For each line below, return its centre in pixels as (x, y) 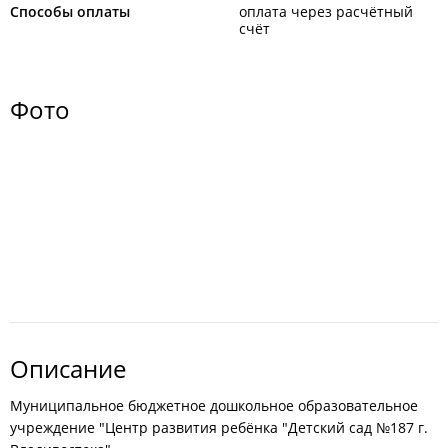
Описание (68, 368)
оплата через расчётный (326, 11)
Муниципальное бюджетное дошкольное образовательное (214, 405)
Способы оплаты (70, 11)
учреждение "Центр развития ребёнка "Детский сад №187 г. (219, 427)
